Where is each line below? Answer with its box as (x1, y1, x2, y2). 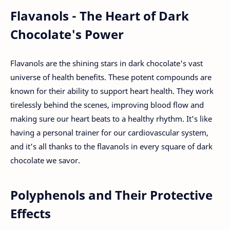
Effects (10, 205, 51, 222)
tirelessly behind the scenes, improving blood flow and (10, 100, 204, 110)
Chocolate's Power (10, 25, 124, 43)
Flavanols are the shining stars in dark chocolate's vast (10, 58, 203, 69)
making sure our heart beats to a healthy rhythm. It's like (10, 113, 212, 124)
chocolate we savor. (10, 155, 80, 166)
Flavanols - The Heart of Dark (10, 7, 189, 24)
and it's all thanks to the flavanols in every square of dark (10, 141, 213, 152)
